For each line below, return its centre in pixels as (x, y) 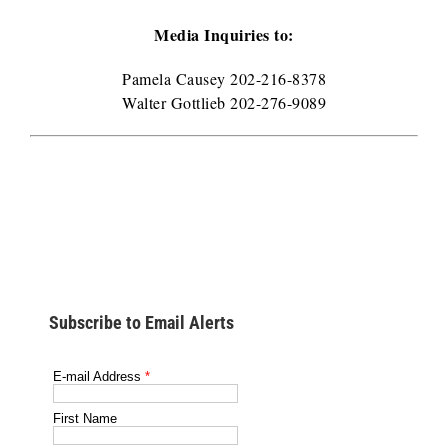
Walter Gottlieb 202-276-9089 (224, 102)
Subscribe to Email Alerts (142, 323)
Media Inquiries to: (224, 34)
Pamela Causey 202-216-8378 (224, 78)
